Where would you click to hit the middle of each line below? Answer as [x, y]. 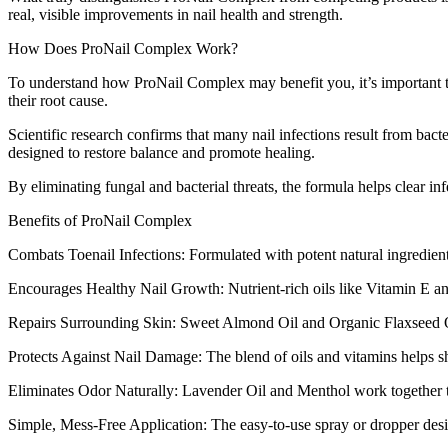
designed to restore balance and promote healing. [161, 152]
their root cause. [58, 100]
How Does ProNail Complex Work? [123, 48]
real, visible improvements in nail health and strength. [175, 14]
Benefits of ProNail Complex [100, 220]
